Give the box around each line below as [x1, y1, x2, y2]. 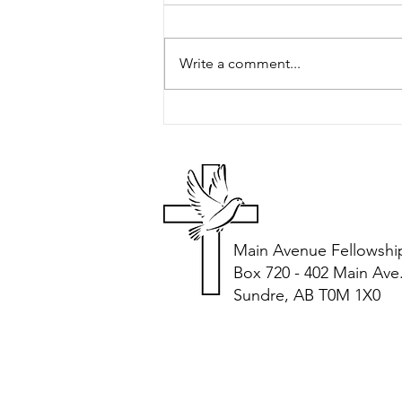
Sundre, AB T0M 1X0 [233, 285, 380, 306]
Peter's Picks [186, 31, 267, 50]
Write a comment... [179, 55, 301, 73]
